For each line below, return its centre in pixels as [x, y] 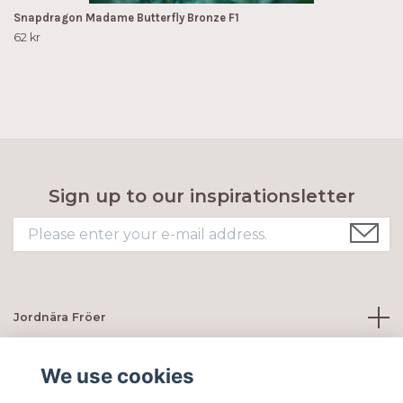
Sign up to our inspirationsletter [201, 196]
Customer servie [66, 363]
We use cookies [117, 376]
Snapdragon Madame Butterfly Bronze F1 [126, 17]
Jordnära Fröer [60, 317]
